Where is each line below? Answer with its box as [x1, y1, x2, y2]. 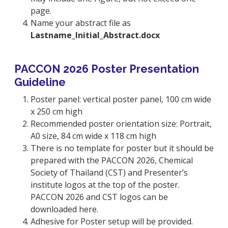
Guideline [14, 75, 66, 89]
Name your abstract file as [31, 17, 131, 28]
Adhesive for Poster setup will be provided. [31, 215, 193, 227]
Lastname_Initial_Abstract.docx [31, 29, 160, 41]
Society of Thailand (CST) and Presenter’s [31, 166, 188, 178]
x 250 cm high [31, 105, 82, 117]
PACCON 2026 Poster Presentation [14, 62, 199, 75]
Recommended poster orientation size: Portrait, [31, 118, 212, 129]
